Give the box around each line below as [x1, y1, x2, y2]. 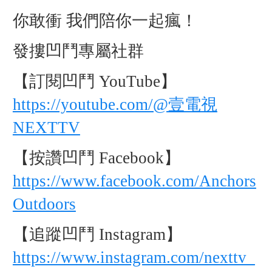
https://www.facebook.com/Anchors [12, 171, 256, 190]
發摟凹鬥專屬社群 [12, 41, 144, 60]
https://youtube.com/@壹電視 [12, 95, 217, 114]
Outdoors [12, 194, 76, 213]
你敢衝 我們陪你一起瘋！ [12, 11, 197, 30]
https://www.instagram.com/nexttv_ [12, 248, 255, 267]
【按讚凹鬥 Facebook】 [12, 148, 180, 167]
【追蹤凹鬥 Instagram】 [12, 225, 182, 243]
